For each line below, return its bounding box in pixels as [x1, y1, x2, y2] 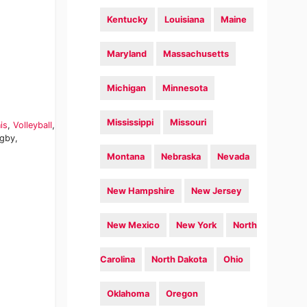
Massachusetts [163, 49, 230, 59]
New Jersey [191, 186, 243, 196]
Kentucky [107, 14, 149, 25]
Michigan [107, 83, 147, 93]
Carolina [100, 254, 136, 265]
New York [176, 220, 217, 230]
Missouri [170, 117, 207, 127]
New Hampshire [107, 186, 175, 196]
